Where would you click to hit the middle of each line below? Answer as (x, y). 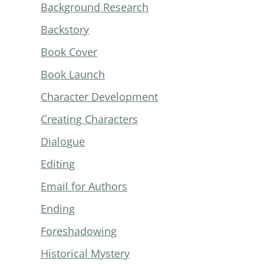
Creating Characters (90, 119)
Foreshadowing (79, 231)
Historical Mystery (85, 253)
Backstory (65, 29)
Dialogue (63, 141)
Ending (58, 208)
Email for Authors (84, 186)
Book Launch (73, 74)
